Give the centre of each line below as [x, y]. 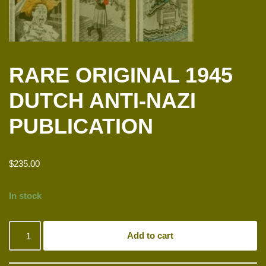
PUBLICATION [81, 126]
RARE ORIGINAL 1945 [121, 75]
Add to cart [151, 236]
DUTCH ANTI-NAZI [102, 101]
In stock [25, 196]
